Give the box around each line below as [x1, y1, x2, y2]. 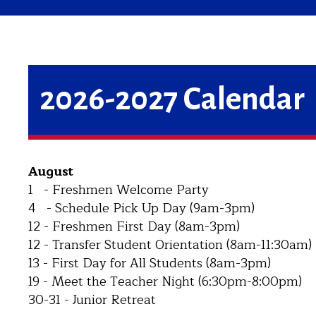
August [28, 161, 73, 182]
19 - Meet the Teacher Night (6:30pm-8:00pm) [28, 271, 302, 292]
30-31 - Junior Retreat [28, 289, 156, 310]
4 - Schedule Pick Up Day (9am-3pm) [28, 197, 255, 219]
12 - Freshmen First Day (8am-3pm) [28, 216, 240, 237]
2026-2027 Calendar [39, 83, 305, 116]
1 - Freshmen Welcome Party [28, 179, 209, 200]
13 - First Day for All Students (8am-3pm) [28, 253, 271, 274]
